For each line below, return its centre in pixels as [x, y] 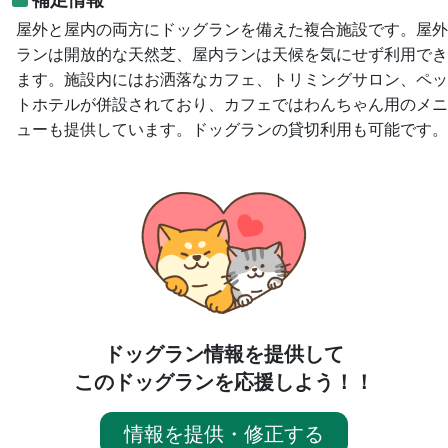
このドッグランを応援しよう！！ [224, 381]
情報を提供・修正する [224, 433]
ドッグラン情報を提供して [224, 353]
